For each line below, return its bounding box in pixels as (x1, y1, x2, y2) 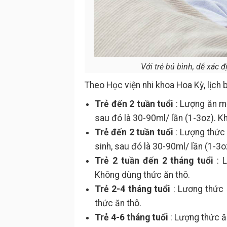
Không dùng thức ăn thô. (95, 170, 190, 180)
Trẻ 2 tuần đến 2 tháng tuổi (95, 156, 214, 166)
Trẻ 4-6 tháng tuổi (95, 212, 168, 222)
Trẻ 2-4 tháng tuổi (95, 184, 171, 194)
